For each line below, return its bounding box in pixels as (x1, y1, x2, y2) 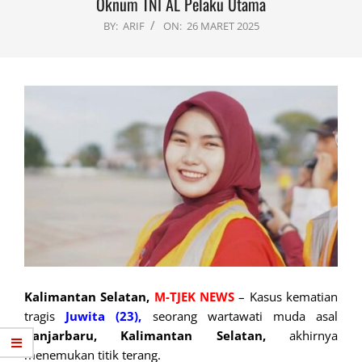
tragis (24, 307, 66, 324)
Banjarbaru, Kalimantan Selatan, (24, 326, 266, 343)
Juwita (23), (65, 307, 142, 324)
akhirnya (265, 326, 339, 343)
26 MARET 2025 (186, 19, 259, 34)
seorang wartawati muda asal (141, 307, 339, 324)
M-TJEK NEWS (154, 288, 235, 305)
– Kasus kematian (234, 288, 339, 305)
